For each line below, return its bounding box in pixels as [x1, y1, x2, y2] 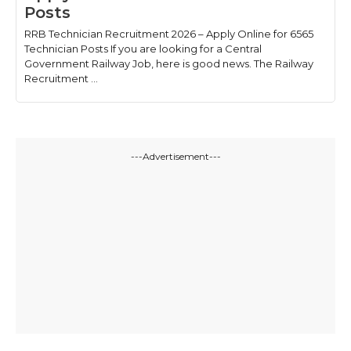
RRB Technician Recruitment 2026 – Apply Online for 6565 [24, 27, 313, 41]
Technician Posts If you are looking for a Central [24, 42, 262, 56]
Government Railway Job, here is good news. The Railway [24, 57, 313, 71]
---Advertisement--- [130, 150, 221, 163]
